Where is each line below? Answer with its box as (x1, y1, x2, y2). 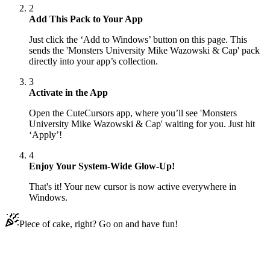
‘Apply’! (29, 130, 62, 140)
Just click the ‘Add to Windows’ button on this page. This (29, 34, 247, 45)
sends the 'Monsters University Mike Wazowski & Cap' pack (29, 45, 260, 56)
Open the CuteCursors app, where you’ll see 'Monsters (29, 108, 237, 119)
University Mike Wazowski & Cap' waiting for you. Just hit (29, 119, 255, 130)
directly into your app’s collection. (29, 56, 158, 67)
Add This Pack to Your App (29, 14, 143, 25)
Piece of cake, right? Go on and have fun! (19, 219, 178, 230)
